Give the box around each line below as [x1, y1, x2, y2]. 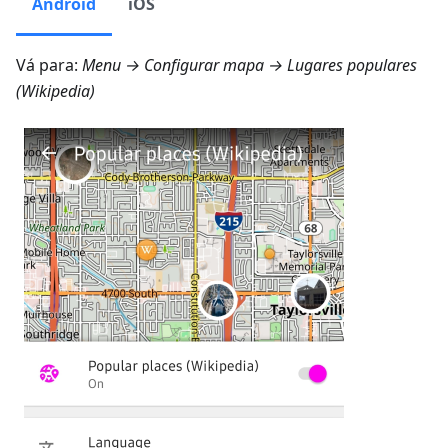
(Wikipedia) [16, 80, 95, 103]
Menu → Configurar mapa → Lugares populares [82, 54, 417, 77]
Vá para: [16, 54, 82, 77]
